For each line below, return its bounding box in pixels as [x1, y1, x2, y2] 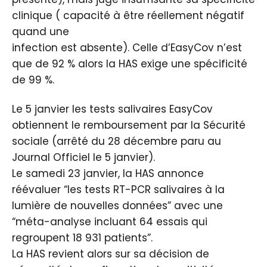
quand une [12, 24, 69, 39]
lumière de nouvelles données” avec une [12, 198, 223, 213]
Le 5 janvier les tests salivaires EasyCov [12, 102, 213, 116]
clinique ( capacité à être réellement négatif [12, 8, 244, 23]
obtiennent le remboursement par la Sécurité [12, 118, 246, 132]
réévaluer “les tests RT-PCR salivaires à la [12, 182, 225, 197]
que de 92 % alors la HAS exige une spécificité [12, 57, 247, 71]
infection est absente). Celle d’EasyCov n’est [12, 41, 242, 55]
